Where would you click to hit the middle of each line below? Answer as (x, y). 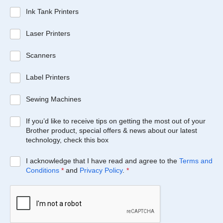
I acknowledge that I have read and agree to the (102, 161)
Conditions (42, 170)
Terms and (196, 161)
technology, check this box (67, 140)
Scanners (41, 55)
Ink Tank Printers (52, 11)
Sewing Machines (53, 99)
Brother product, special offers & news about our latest (111, 130)
